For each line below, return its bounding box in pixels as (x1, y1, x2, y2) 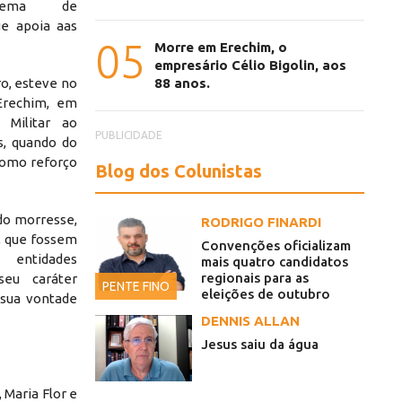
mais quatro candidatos (201, 254, 348, 270)
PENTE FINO (102, 279, 170, 294)
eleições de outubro (201, 286, 330, 302)
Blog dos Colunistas (95, 161, 262, 182)
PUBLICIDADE (95, 129, 162, 142)
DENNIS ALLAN (201, 313, 300, 329)
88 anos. (154, 75, 210, 92)
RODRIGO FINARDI (201, 214, 321, 231)
